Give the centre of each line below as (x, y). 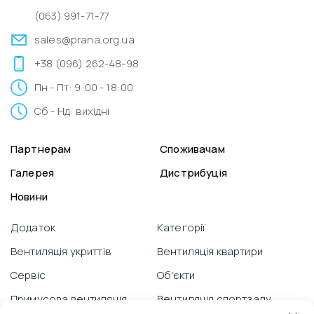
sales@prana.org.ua (84, 40)
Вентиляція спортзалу (214, 299)
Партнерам (41, 149)
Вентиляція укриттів (61, 252)
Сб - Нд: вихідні (72, 111)
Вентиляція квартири (210, 252)
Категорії (182, 228)
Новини (29, 197)
